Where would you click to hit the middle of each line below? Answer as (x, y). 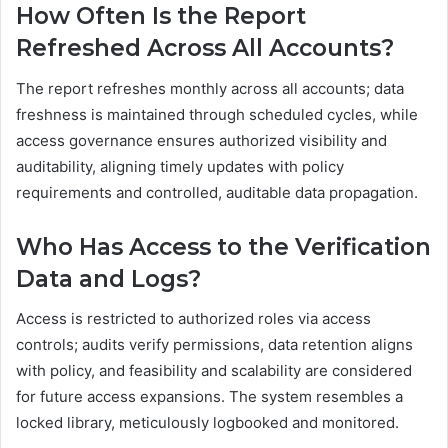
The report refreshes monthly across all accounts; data (210, 88)
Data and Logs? (108, 278)
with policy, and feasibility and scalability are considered (214, 371)
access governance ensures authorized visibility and (201, 140)
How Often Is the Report (161, 16)
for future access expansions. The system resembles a (209, 397)
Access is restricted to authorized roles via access (193, 319)
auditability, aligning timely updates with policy (180, 166)
